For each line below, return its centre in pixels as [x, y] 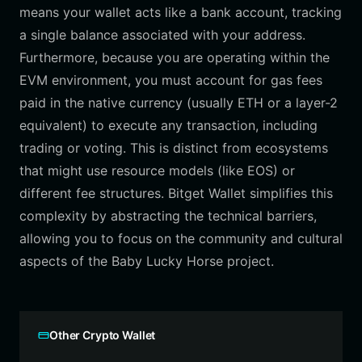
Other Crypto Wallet [103, 335]
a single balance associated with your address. [162, 35]
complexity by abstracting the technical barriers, [168, 216]
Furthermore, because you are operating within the [175, 57]
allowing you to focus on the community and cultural [181, 238]
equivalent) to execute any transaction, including [168, 125]
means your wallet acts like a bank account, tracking [181, 12]
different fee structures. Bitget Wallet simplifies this [176, 193]
